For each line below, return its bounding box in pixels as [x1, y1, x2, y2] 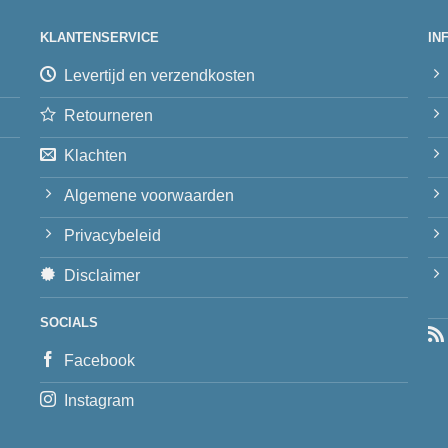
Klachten [64, 146, 128, 164]
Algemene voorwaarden [64, 186, 235, 204]
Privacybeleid [64, 226, 162, 244]
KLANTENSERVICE [40, 29, 160, 45]
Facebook [64, 351, 136, 369]
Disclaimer [64, 266, 141, 284]
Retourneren [64, 106, 154, 124]
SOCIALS [40, 314, 99, 330]
